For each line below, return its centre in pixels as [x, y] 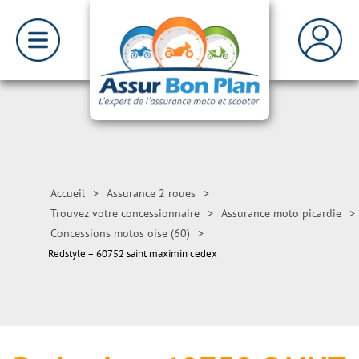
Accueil [68, 193]
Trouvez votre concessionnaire [125, 213]
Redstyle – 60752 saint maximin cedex [133, 254]
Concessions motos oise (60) [120, 233]
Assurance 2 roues [151, 193]
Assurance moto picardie [281, 213]
